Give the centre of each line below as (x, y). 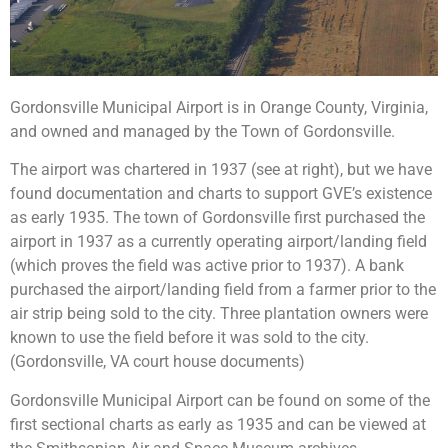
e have (409, 170)
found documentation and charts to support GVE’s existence (221, 194)
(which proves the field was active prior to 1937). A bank (207, 266)
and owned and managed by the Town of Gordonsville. (202, 132)
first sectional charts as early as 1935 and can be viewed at (218, 424)
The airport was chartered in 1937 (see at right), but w (198, 170)
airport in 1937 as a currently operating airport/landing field (218, 242)
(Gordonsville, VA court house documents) (157, 362)
